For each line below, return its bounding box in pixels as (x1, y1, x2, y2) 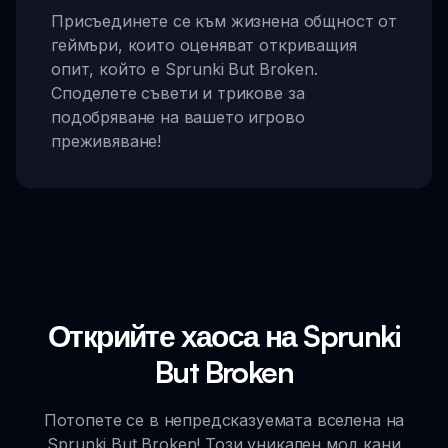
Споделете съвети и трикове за (51, 82, 305, 103)
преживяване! (51, 130, 162, 151)
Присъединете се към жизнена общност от (51, 10, 397, 31)
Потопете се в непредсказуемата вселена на (43, 409, 405, 430)
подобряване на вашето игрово (51, 106, 305, 127)
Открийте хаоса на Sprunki (48, 316, 400, 354)
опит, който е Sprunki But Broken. (51, 58, 318, 79)
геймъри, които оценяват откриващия (51, 34, 357, 55)
